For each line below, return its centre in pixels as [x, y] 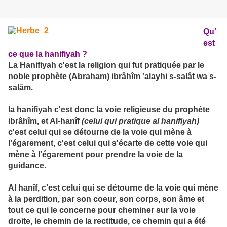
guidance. [27, 166]
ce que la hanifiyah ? [48, 54]
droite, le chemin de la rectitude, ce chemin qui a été [107, 221]
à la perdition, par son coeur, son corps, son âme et [106, 199]
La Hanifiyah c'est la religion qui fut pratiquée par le [106, 65]
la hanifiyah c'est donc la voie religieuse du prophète [109, 110]
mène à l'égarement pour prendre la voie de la [96, 155]
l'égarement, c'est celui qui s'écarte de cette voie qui [108, 143]
